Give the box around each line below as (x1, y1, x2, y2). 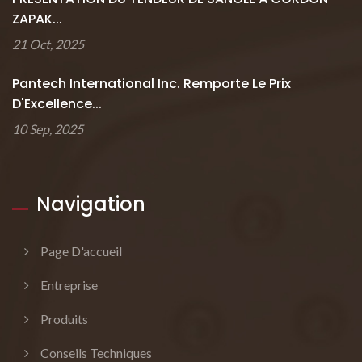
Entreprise (40, 277, 98, 293)
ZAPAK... (12, 10, 62, 28)
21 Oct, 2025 (12, 36, 84, 52)
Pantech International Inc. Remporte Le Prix (12, 74, 291, 93)
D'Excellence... (12, 95, 102, 113)
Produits (40, 311, 88, 326)
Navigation (36, 191, 145, 217)
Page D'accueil (40, 243, 122, 259)
